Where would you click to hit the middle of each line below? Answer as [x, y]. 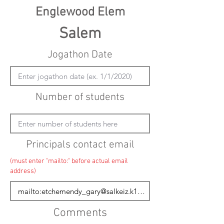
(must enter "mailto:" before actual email [69, 161]
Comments [80, 213]
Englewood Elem [80, 12]
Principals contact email [80, 145]
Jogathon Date [80, 55]
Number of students [80, 97]
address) [23, 171]
